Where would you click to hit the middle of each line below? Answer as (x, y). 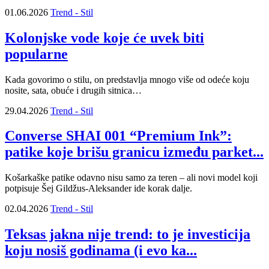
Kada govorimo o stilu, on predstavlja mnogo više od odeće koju (127, 79)
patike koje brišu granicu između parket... (134, 152)
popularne (36, 54)
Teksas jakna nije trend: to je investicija (128, 234)
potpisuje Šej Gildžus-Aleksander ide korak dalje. (98, 189)
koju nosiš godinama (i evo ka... (101, 251)
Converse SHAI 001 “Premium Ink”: (118, 136)
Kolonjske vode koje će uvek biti (104, 38)
